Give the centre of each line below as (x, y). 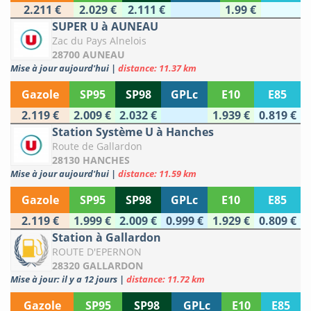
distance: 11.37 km (157, 68)
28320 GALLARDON (98, 266)
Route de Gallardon (97, 146)
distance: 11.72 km (166, 279)
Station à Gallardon (107, 238)
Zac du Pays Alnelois (99, 41)
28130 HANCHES (91, 160)
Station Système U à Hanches (133, 132)
